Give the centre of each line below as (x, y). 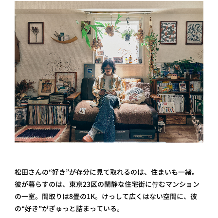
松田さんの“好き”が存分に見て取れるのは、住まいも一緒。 (107, 172)
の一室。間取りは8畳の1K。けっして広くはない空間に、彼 (106, 196)
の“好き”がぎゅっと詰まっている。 (69, 209)
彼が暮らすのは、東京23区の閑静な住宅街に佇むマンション (107, 184)
